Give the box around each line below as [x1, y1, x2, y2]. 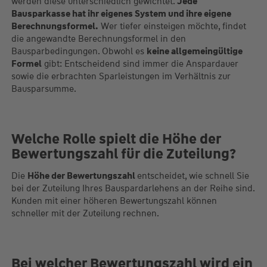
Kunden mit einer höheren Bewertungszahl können [11, 195, 217, 207]
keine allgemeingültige [146, 45, 243, 57]
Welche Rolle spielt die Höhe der [11, 129, 221, 148]
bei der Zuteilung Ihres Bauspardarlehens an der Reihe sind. [11, 182, 254, 194]
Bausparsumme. [11, 83, 76, 95]
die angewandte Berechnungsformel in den [11, 33, 186, 45]
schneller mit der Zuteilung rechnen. [11, 207, 159, 219]
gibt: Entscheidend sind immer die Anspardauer [41, 58, 238, 70]
